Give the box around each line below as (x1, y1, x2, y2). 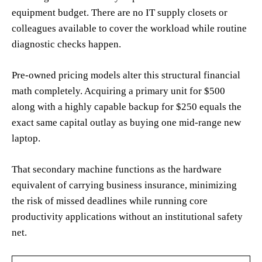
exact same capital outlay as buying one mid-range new (12, 116, 241, 128)
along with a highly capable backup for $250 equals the (12, 101, 242, 112)
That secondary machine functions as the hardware (12, 163, 222, 175)
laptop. (12, 132, 43, 144)
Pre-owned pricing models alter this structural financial (12, 69, 240, 81)
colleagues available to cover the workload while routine (12, 22, 247, 34)
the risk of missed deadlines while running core (12, 195, 208, 206)
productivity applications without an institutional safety (12, 211, 243, 222)
